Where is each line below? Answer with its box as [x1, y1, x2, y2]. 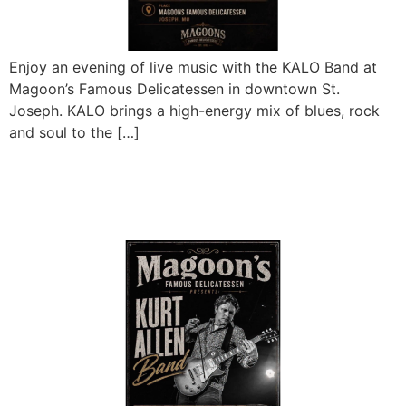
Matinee [9, 189, 121, 226]
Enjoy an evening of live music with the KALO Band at [9, 58, 377, 77]
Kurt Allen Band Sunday [9, 155, 332, 191]
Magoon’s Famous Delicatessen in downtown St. [9, 80, 340, 99]
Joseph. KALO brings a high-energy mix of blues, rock [9, 101, 380, 121]
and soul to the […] [9, 123, 140, 142]
